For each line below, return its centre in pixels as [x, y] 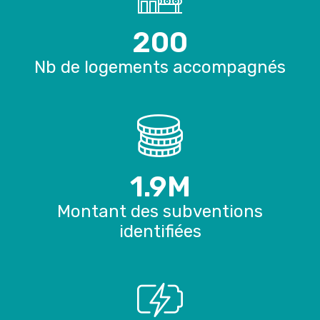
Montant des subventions [160, 212]
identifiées [160, 232]
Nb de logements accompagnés [160, 67]
